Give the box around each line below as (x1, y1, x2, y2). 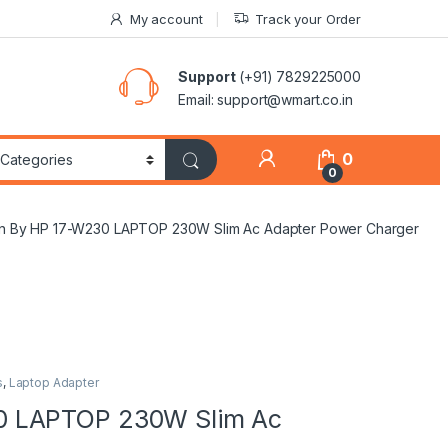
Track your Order (255, 10, 361, 27)
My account (129, 10, 203, 27)
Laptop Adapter (8, 375, 99, 391)
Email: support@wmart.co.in (178, 90, 353, 108)
